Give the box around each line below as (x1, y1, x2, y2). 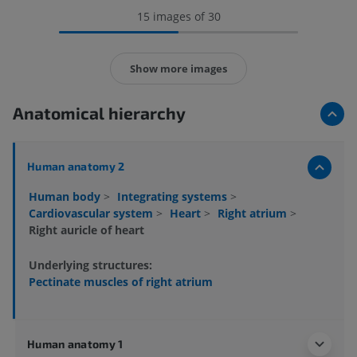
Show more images (130, 61, 227, 76)
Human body (29, 189, 104, 205)
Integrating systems (117, 189, 230, 205)
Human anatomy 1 (27, 336, 124, 351)
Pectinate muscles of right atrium (29, 273, 213, 289)
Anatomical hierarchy (13, 103, 186, 124)
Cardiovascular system (29, 206, 156, 222)
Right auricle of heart (29, 222, 144, 238)
